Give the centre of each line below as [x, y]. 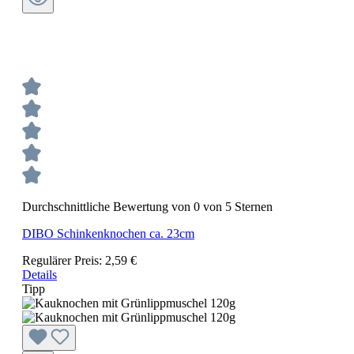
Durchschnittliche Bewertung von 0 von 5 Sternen [147, 207]
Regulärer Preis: [64, 261]
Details [40, 275]
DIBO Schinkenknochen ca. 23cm [108, 234]
